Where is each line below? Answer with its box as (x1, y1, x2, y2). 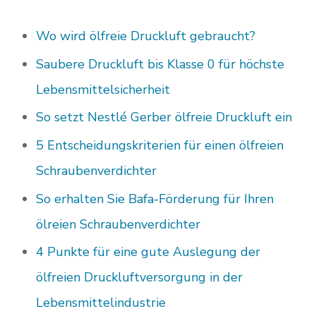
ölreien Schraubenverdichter (35, 215, 200, 233)
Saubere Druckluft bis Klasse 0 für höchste (35, 55, 284, 73)
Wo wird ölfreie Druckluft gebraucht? (35, 28, 255, 45)
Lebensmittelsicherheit (35, 80, 170, 98)
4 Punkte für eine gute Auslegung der (35, 243, 260, 261)
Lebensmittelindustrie (35, 294, 166, 312)
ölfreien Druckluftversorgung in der (35, 269, 243, 286)
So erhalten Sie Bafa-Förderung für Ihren (35, 190, 274, 207)
